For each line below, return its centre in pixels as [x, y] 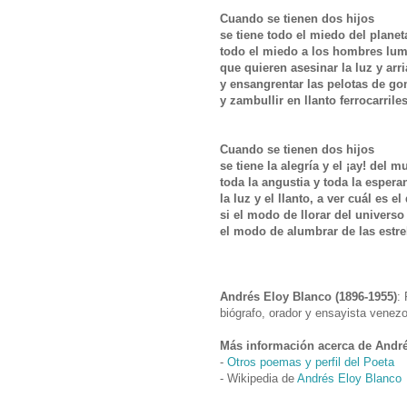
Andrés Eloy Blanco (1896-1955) [308, 296]
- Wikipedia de [258, 378]
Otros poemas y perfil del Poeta [311, 362]
